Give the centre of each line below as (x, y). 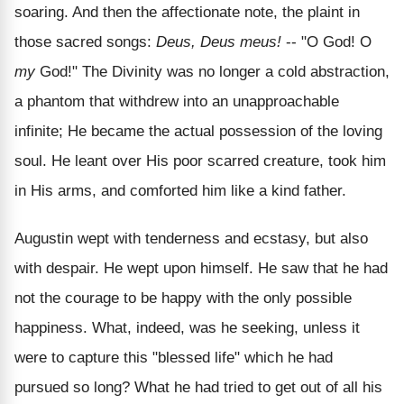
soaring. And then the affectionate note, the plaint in (187, 12)
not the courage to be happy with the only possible (183, 298)
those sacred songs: (85, 41)
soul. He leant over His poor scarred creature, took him (200, 161)
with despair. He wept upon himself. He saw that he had (201, 268)
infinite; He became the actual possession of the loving (198, 131)
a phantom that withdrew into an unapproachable (177, 101)
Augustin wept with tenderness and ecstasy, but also (191, 238)
